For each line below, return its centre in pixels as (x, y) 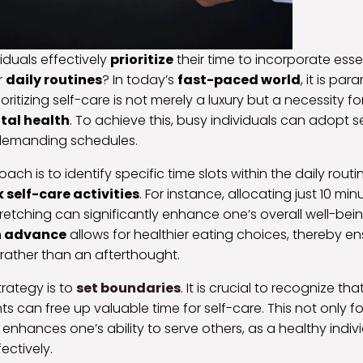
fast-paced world (239, 79)
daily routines (54, 79)
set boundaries (128, 288)
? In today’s (140, 79)
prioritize (142, 59)
